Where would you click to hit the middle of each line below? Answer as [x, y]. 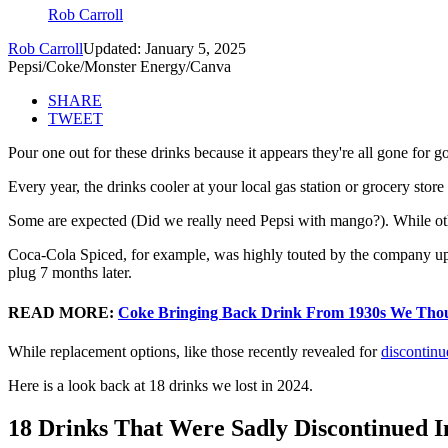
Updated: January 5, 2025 [164, 49]
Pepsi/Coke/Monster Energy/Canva [119, 67]
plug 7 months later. [70, 273]
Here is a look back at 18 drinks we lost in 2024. [160, 385]
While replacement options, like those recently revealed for [194, 351]
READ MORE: [63, 312]
